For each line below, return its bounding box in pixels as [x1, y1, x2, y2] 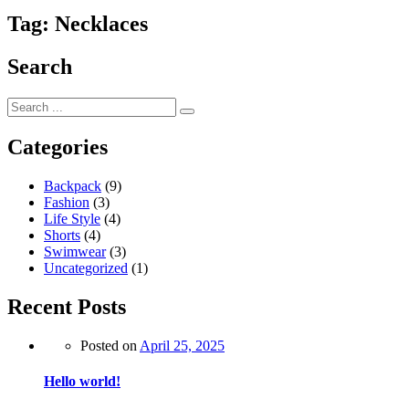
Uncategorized [44, 260, 128, 277]
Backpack [44, 178, 101, 194]
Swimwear [44, 244, 106, 260]
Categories [7, 135, 108, 160]
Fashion [44, 194, 89, 211]
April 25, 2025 [140, 337, 225, 353]
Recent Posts [7, 294, 126, 319]
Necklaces [55, 12, 148, 37]
